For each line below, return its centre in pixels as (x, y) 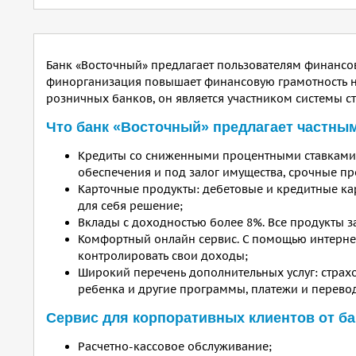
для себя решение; (130, 206)
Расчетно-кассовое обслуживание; (175, 346)
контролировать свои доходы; (163, 256)
